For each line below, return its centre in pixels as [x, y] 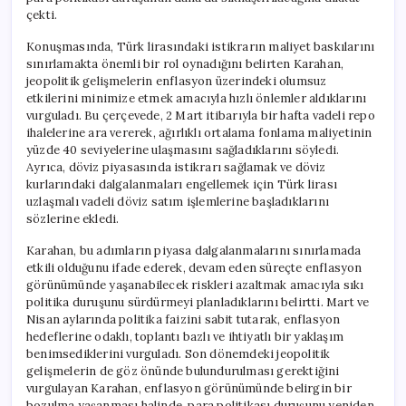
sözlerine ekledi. [73, 218]
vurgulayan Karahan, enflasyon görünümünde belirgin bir [189, 388]
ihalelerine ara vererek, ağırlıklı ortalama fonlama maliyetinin [199, 132]
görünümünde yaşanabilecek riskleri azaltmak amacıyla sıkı [195, 285]
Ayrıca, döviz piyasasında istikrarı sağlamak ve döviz [176, 167]
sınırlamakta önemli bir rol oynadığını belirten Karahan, [185, 63]
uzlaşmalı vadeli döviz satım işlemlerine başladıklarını [178, 201]
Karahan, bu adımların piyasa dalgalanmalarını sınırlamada [194, 250]
